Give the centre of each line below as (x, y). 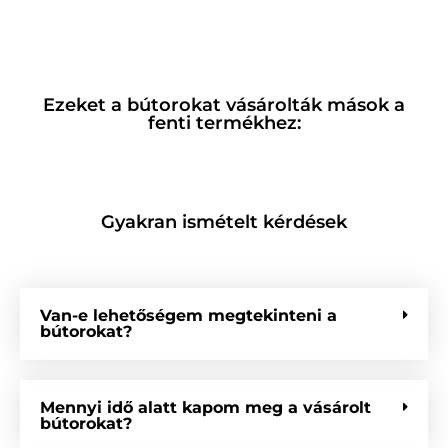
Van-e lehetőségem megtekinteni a (188, 315)
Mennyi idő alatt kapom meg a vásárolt (205, 407)
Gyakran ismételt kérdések (224, 222)
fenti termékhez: (224, 123)
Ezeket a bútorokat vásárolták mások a (224, 105)
